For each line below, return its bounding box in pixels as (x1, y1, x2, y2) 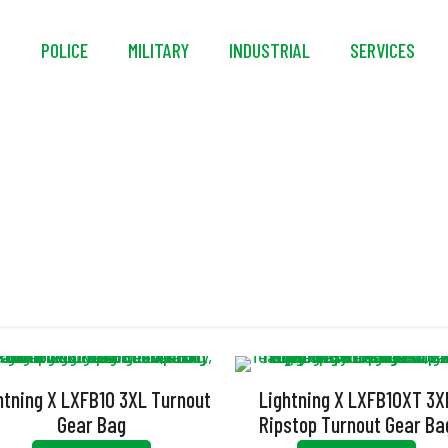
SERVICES (350, 38, 415, 62)
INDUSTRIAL (229, 38, 310, 62)
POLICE (41, 38, 88, 62)
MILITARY (128, 38, 189, 62)
